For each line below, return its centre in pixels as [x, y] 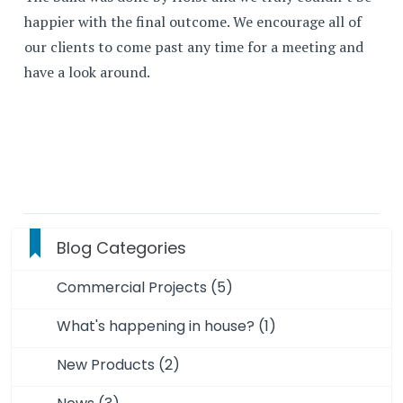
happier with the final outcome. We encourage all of [193, 22]
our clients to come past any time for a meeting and [194, 47]
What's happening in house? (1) [166, 326]
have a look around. [89, 72]
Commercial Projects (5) [145, 287]
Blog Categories [121, 248]
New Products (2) [118, 365]
